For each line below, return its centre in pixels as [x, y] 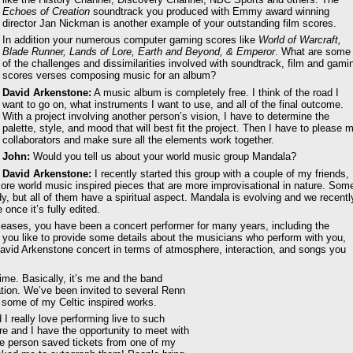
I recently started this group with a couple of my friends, [220, 173]
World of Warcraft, [300, 40]
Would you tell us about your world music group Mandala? [163, 157]
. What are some [313, 52]
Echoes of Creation [46, 11]
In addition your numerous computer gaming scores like [130, 40]
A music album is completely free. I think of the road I [215, 92]
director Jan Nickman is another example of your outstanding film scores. [169, 23]
